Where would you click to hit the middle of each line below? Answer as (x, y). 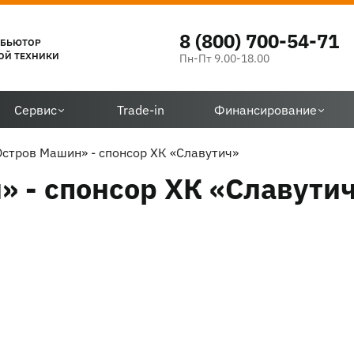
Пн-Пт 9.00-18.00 (224, 57)
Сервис (36, 109)
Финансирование (265, 109)
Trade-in (140, 109)
